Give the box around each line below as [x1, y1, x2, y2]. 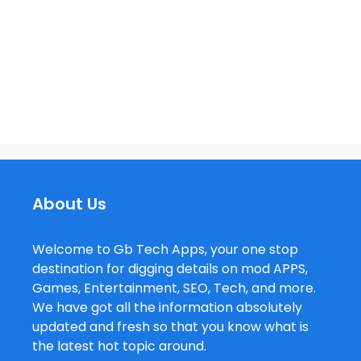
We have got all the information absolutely [32, 297, 302, 317]
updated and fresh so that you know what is [32, 317, 309, 336]
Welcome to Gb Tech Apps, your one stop [32, 239, 298, 259]
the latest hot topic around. [32, 336, 206, 355]
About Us [32, 192, 106, 215]
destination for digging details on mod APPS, [32, 259, 308, 278]
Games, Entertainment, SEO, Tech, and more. [32, 278, 316, 297]
